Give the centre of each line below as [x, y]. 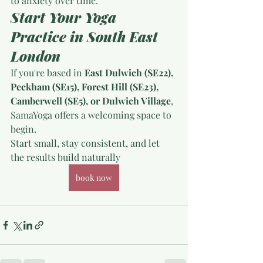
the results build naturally [65, 157]
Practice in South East [86, 36]
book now [94, 178]
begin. [23, 129]
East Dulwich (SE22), [130, 73]
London [36, 56]
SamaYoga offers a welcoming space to [92, 115]
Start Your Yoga [65, 17]
